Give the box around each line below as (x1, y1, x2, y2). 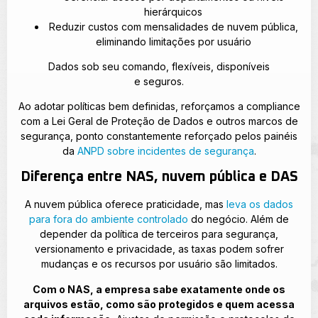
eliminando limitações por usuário (95, 35, 251, 48)
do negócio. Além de (188, 213, 289, 226)
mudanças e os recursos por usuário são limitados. (40, 258, 278, 270)
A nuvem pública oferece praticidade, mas (25, 198, 226, 211)
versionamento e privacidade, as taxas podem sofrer (34, 243, 284, 256)
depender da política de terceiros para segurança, (40, 228, 278, 241)
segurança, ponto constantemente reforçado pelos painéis (21, 130, 297, 143)
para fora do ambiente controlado (29, 213, 188, 226)
